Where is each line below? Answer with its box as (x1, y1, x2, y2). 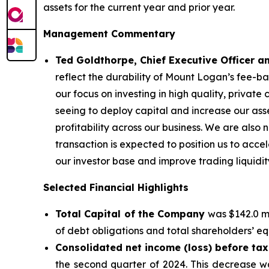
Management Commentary (43, 28, 175, 40)
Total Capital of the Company (55, 208, 205, 220)
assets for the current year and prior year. (43, 1, 235, 14)
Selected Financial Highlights (43, 181, 189, 194)
